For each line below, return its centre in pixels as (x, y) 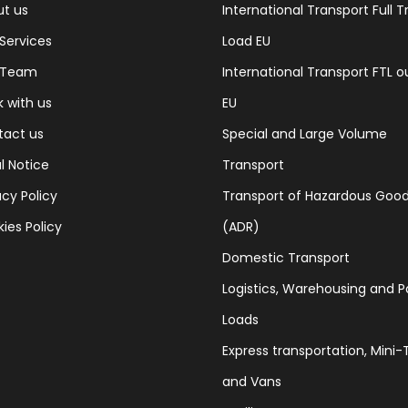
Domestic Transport (286, 258)
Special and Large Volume (305, 134)
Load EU (246, 41)
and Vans (252, 382)
